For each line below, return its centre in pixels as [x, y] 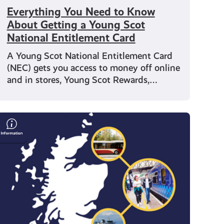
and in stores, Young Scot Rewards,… [82, 80]
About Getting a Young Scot [76, 25]
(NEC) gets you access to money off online [93, 68]
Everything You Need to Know [81, 12]
